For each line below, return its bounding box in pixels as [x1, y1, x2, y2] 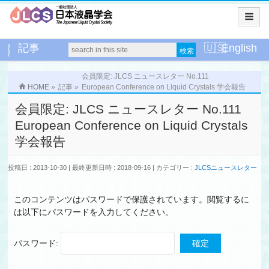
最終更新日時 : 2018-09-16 [72, 164, 151, 171]
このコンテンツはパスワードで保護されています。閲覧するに [14, 195, 250, 204]
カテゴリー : [156, 164, 195, 171]
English [221, 42, 257, 54]
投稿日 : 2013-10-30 [8, 164, 67, 171]
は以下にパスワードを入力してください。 [14, 207, 174, 217]
